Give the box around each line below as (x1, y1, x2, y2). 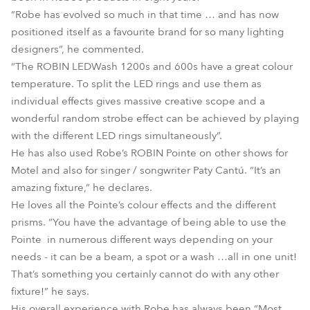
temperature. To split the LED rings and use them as (11, 77, 262, 91)
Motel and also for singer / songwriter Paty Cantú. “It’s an (11, 163, 281, 177)
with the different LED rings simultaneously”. (11, 129, 222, 143)
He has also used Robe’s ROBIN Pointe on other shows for (11, 146, 288, 160)
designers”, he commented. (11, 42, 144, 56)
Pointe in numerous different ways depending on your (11, 232, 273, 246)
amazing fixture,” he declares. (11, 181, 152, 194)
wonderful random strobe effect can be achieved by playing (11, 111, 299, 125)
